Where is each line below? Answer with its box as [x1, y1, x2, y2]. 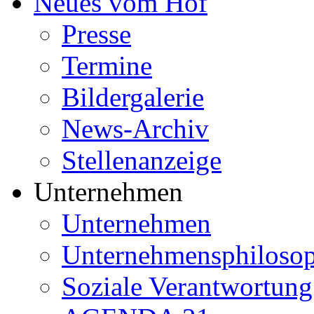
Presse [62, 19, 131, 49]
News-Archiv [62, 114, 209, 144]
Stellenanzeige [62, 145, 221, 175]
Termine [62, 50, 152, 81]
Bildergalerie [62, 82, 204, 112]
